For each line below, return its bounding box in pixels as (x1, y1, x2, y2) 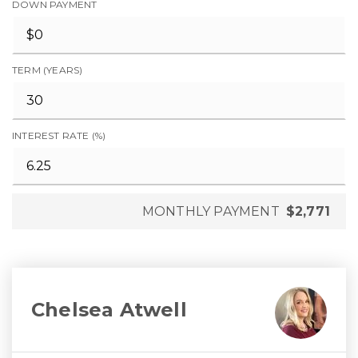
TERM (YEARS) (12, 64, 83, 76)
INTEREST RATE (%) (12, 129, 106, 141)
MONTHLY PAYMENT (141, 204, 280, 219)
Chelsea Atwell (31, 297, 187, 321)
